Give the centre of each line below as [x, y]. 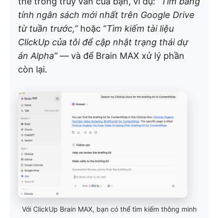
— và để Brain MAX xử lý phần [121, 56]
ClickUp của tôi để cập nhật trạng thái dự [103, 42]
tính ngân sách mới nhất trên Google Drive [106, 15]
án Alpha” [38, 56]
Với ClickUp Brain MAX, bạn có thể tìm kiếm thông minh [109, 209]
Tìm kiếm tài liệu [140, 29]
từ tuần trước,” [48, 29]
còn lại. [33, 70]
